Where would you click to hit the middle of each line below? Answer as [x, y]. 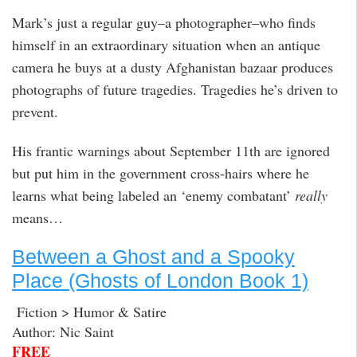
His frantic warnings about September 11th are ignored [171, 150]
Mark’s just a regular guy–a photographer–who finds [164, 22]
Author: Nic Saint [63, 331]
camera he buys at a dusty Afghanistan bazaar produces [173, 67]
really [311, 195]
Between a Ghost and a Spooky [153, 257]
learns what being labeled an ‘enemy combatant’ [153, 195]
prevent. [35, 111]
